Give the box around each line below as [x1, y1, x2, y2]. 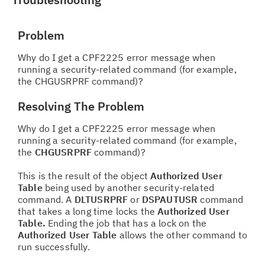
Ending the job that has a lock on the [48, 217, 207, 229]
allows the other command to [117, 229, 247, 241]
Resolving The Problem [18, 98, 144, 114]
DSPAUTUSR [141, 193, 198, 205]
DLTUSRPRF [74, 193, 128, 205]
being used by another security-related [42, 182, 215, 193]
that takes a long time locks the [18, 205, 158, 217]
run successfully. [18, 241, 90, 253]
